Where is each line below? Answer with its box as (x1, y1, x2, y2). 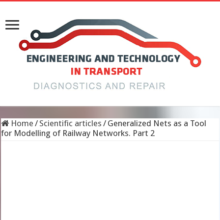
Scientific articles (39, 118, 102, 128)
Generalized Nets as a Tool (108, 118, 207, 128)
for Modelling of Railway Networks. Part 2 (1, 128, 155, 138)
